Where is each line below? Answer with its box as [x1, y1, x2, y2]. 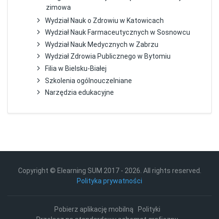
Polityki [138, 205, 160, 213]
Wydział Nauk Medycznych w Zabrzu [45, 40, 159, 48]
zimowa [46, 3, 71, 12]
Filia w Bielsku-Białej [45, 65, 107, 73]
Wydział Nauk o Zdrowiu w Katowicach [45, 16, 164, 24]
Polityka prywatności [77, 176, 142, 185]
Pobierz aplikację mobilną [54, 205, 133, 213]
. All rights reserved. [140, 166, 201, 175]
